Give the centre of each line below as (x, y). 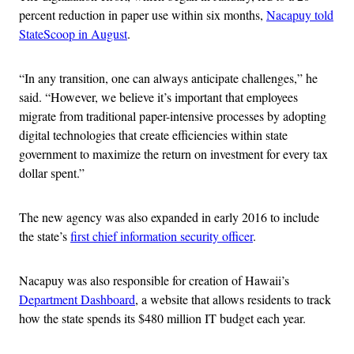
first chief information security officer (162, 236)
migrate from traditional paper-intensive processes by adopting (173, 116)
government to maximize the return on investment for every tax (173, 154)
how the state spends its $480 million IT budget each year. (162, 318)
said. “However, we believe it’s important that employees (158, 97)
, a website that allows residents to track (233, 299)
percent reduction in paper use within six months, (143, 15)
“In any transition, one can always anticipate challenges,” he (168, 78)
